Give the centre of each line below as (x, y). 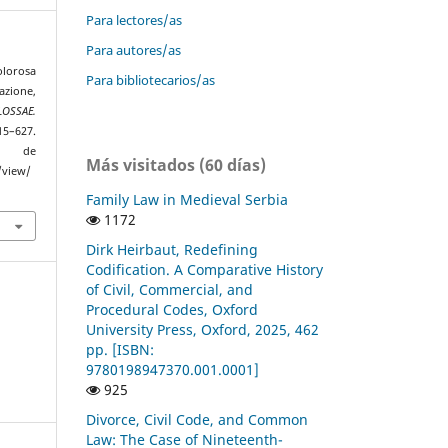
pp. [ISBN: (120, 349)
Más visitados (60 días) (176, 164)
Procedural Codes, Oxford (172, 309)
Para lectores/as (134, 19)
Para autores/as (133, 49)
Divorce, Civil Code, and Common (197, 419)
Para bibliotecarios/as (150, 79)
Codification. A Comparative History (204, 269)
